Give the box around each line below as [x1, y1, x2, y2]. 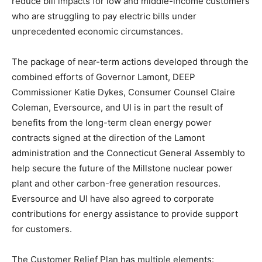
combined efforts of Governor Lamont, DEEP [12, 71, 195, 83]
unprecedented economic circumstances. [12, 26, 183, 37]
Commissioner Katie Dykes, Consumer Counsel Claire [12, 87, 235, 98]
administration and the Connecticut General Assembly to [12, 147, 245, 159]
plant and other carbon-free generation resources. [12, 178, 220, 189]
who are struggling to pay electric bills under [12, 11, 196, 22]
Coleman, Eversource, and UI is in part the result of [12, 102, 223, 113]
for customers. [12, 223, 72, 235]
